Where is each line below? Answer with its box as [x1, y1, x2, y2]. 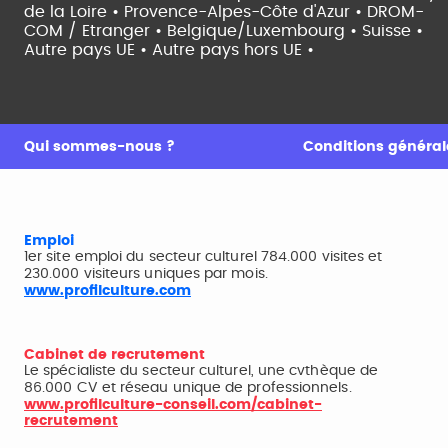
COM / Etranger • [24, 22, 167, 39]
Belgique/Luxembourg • [167, 22, 362, 39]
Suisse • [362, 22, 423, 39]
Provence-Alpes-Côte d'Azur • [124, 3, 367, 20]
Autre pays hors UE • [152, 41, 314, 58]
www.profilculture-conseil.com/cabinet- [24, 397, 322, 412]
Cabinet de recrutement [24, 347, 205, 362]
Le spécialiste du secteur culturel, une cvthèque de [24, 363, 379, 378]
